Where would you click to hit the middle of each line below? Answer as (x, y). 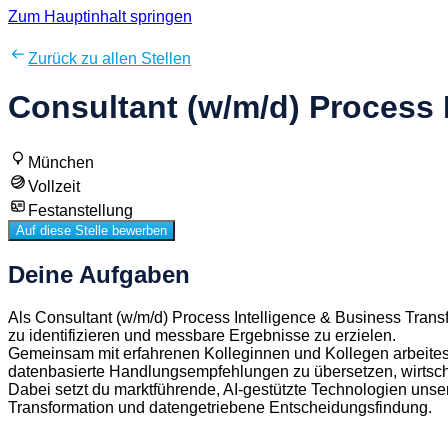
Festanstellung (80, 210)
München (61, 162)
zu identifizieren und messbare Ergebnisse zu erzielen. (202, 335)
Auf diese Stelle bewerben (91, 230)
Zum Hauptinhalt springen (100, 16)
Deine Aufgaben (99, 274)
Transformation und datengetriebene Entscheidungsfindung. (220, 407)
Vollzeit (54, 186)
